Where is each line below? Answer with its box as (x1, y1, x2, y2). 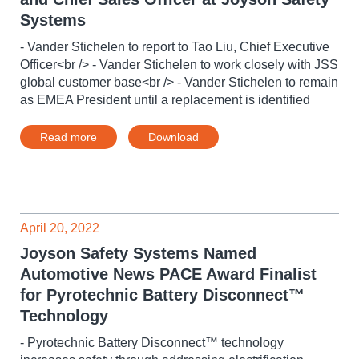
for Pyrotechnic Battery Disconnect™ (20, 286, 305, 304)
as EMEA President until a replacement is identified (20, 93, 310, 107)
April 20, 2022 (20, 221, 99, 235)
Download (148, 131, 199, 143)
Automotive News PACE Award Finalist (20, 265, 317, 283)
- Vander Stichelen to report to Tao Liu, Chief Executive (20, 40, 329, 54)
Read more (40, 131, 97, 143)
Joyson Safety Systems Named (20, 244, 256, 262)
